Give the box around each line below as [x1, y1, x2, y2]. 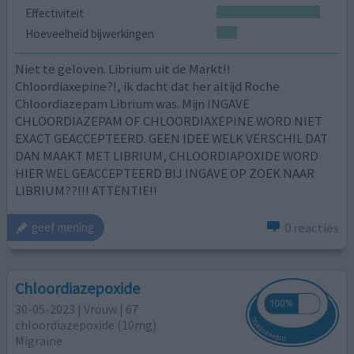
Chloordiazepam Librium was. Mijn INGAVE [15, 95, 250, 113]
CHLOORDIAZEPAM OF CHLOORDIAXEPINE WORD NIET [15, 112, 323, 130]
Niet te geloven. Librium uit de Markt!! [15, 60, 232, 78]
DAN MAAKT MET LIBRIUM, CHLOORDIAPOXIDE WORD [15, 147, 319, 165]
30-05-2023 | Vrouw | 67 [15, 301, 139, 318]
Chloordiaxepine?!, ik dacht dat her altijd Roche [15, 77, 281, 96]
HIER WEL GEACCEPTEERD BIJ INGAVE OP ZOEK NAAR [15, 164, 315, 183]
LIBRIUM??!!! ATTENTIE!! [15, 182, 158, 200]
